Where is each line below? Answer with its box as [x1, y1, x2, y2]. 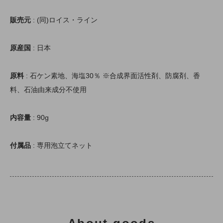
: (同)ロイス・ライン [31, 15, 98, 24]
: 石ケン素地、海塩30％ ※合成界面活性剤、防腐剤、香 [24, 71, 200, 80]
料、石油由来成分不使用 [10, 85, 87, 94]
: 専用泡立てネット [31, 141, 93, 149]
